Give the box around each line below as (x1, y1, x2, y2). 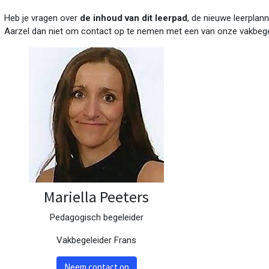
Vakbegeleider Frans (56, 234, 137, 246)
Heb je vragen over (4, 12, 80, 23)
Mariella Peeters (44, 186, 150, 207)
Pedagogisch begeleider (49, 211, 144, 223)
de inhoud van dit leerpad (79, 12, 187, 23)
